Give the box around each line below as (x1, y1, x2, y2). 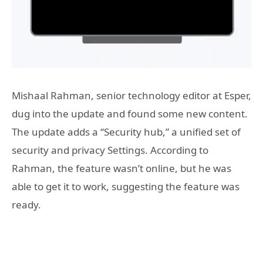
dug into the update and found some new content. (12, 107, 248, 121)
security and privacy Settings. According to (12, 143, 208, 157)
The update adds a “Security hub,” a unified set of (12, 125, 241, 139)
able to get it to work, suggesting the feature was (12, 180, 240, 194)
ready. (12, 198, 41, 212)
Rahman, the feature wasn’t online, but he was (12, 161, 231, 176)
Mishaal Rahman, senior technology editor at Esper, (12, 89, 251, 103)
